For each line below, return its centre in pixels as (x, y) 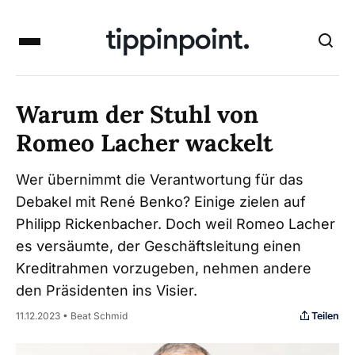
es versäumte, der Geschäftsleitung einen (158, 246)
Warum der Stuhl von (137, 114)
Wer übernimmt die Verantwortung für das (160, 179)
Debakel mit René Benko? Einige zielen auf (161, 202)
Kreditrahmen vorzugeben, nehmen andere (164, 268)
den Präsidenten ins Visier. (107, 290)
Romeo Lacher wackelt (144, 143)
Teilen (325, 315)
